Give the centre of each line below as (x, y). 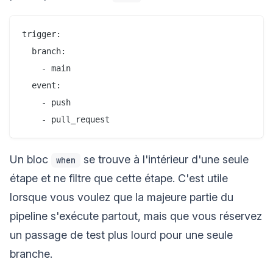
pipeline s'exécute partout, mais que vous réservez (136, 216)
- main (46, 68)
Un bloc (30, 159)
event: (41, 85)
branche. (31, 253)
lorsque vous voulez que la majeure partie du (122, 197)
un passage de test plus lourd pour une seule (121, 235)
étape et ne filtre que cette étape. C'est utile (119, 178)
